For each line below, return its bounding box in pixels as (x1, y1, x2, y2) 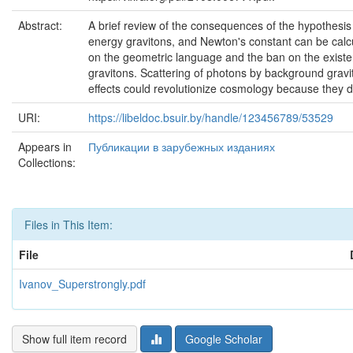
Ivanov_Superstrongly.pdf (19, 276, 146, 292)
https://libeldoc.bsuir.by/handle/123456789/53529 (88, 110, 333, 125)
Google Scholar (185, 331, 262, 347)
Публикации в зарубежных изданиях (88, 139, 275, 154)
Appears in (18, 139, 72, 154)
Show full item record (22, 331, 127, 347)
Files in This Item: (24, 217, 113, 232)
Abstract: (18, 17, 65, 33)
